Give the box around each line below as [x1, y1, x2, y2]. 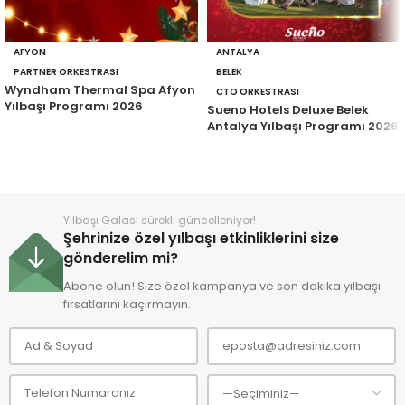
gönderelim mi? [63, 248, 178, 268]
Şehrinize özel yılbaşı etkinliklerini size [63, 228, 339, 249]
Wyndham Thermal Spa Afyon [5, 81, 195, 99]
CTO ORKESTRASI [216, 85, 299, 99]
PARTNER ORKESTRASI [14, 65, 118, 79]
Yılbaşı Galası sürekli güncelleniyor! [63, 212, 256, 228]
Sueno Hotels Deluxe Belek [207, 101, 369, 118]
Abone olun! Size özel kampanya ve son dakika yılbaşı [63, 278, 381, 295]
